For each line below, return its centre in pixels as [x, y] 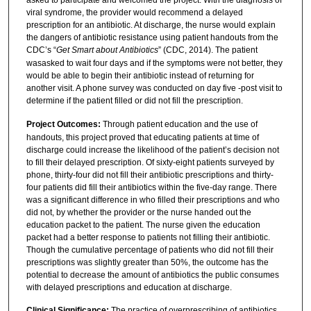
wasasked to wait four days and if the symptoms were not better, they [154, 64]
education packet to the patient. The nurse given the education [143, 225]
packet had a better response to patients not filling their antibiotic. [148, 237]
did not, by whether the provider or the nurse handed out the [138, 212]
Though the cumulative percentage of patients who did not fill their [150, 250]
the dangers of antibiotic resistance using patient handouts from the [152, 38]
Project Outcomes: [64, 124]
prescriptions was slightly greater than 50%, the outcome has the [147, 262]
